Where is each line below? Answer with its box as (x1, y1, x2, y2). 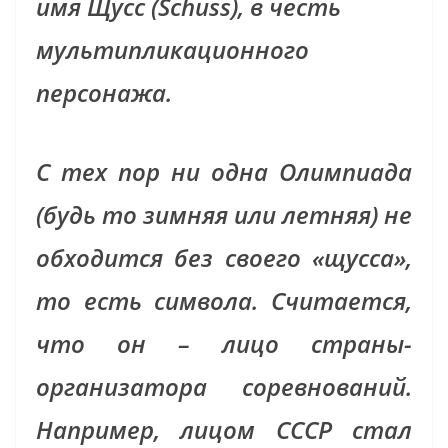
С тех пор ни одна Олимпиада (36, 155, 412, 189)
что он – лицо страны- (36, 327, 412, 361)
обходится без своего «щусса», (36, 241, 412, 275)
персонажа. (36, 76, 172, 110)
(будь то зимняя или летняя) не (36, 198, 412, 232)
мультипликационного (36, 33, 309, 67)
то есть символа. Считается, (36, 284, 412, 318)
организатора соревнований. (36, 370, 412, 404)
